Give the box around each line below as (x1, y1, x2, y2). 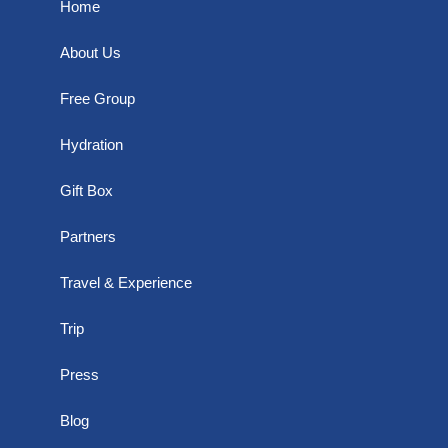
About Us (60, 44, 121, 61)
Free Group (60, 90, 135, 107)
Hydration (60, 136, 123, 153)
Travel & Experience (60, 274, 192, 291)
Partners (60, 228, 116, 245)
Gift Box (60, 182, 113, 199)
